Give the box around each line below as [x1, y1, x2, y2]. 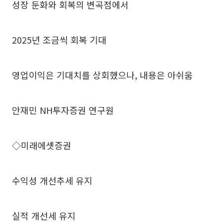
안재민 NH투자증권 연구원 [12, 103, 114, 116]
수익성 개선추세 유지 [12, 173, 93, 187]
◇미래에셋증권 [12, 138, 71, 152]
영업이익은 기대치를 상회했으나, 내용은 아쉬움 [12, 68, 193, 81]
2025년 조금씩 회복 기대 [12, 33, 107, 46]
